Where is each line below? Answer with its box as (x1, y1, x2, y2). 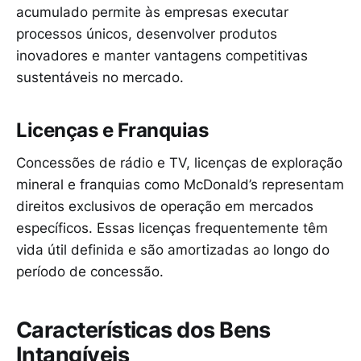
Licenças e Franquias (16, 118, 209, 143)
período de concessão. (16, 263, 164, 280)
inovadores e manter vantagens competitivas (16, 47, 308, 64)
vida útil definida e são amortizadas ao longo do (16, 241, 330, 258)
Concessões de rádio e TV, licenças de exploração (16, 154, 342, 171)
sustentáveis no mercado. (16, 68, 184, 85)
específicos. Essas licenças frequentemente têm (16, 219, 328, 236)
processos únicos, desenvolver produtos (16, 25, 277, 42)
